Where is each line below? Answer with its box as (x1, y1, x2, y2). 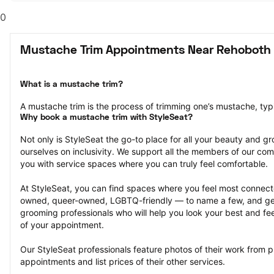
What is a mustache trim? (20, 81, 123, 89)
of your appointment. (20, 220, 104, 230)
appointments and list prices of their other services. (20, 256, 225, 267)
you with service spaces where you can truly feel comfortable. (20, 158, 268, 169)
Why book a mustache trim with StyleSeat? (20, 114, 193, 122)
